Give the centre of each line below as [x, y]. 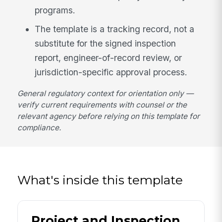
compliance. [39, 128]
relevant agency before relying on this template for [109, 116]
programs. [55, 10]
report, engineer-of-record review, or [109, 57]
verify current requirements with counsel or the [102, 105]
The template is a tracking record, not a [115, 29]
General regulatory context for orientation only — [106, 94]
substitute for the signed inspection [106, 43]
